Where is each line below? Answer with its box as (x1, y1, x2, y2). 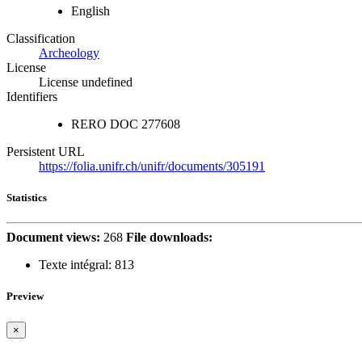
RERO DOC (71, 116, 138, 131)
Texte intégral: (39, 258, 112, 272)
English (71, 3, 110, 18)
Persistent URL (6, 144, 85, 158)
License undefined (39, 74, 133, 89)
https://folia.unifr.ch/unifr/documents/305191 (39, 158, 265, 173)
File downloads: (126, 230, 213, 245)
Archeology (39, 45, 99, 60)
